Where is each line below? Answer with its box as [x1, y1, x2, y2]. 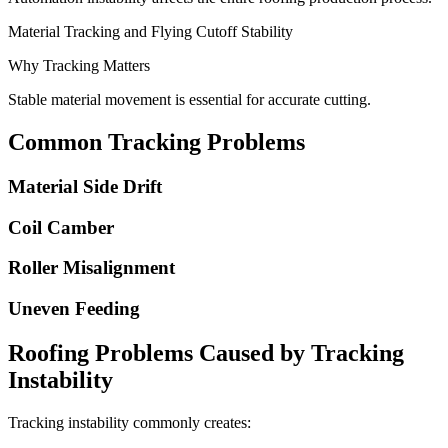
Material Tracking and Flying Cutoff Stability [8, 23, 293, 41]
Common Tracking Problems [8, 129, 305, 156]
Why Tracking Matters [8, 57, 150, 75]
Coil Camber [8, 216, 114, 238]
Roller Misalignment [8, 257, 175, 279]
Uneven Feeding [8, 298, 140, 320]
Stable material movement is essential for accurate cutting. [8, 91, 371, 109]
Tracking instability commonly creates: [8, 414, 251, 431]
